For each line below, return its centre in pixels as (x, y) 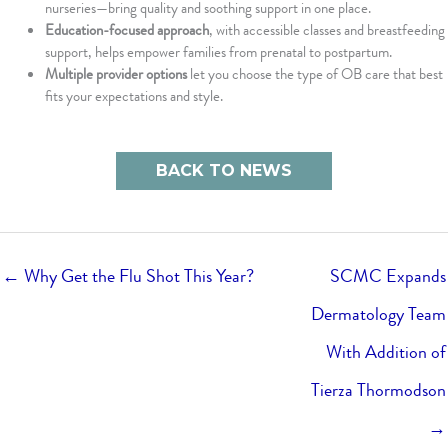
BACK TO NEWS (224, 170)
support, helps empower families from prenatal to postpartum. (218, 52)
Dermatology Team (378, 314)
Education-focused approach (127, 30)
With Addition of (386, 352)
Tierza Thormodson (378, 390)
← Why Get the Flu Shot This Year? (128, 276)
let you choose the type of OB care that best (315, 74)
